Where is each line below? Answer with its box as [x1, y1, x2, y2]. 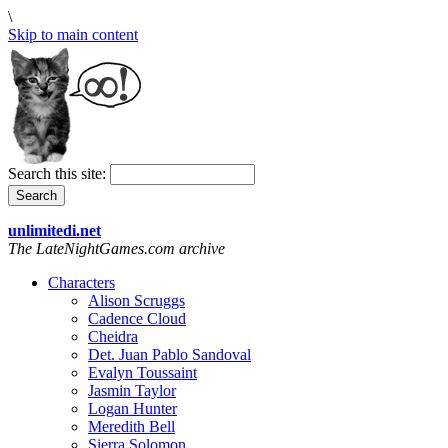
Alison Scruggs [88, 292, 185, 309]
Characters [48, 274, 115, 291]
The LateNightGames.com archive [8, 240, 225, 257]
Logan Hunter [88, 400, 177, 417]
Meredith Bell [88, 418, 175, 435]
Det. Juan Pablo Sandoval [88, 346, 251, 363]
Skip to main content [8, 26, 138, 43]
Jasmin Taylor [88, 382, 176, 399]
